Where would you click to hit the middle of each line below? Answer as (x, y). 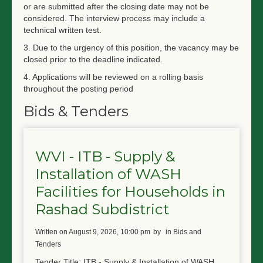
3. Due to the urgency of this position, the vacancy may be (131, 48)
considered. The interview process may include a (114, 18)
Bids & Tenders (76, 111)
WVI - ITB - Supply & (105, 156)
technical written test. (63, 30)
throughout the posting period (78, 89)
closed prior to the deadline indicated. (93, 59)
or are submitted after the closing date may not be (116, 6)
